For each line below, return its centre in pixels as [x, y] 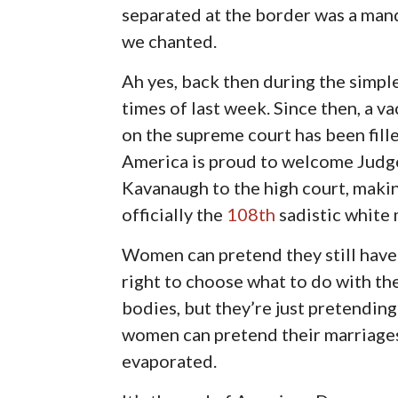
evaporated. [170, 360]
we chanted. [170, 40]
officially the [175, 214]
